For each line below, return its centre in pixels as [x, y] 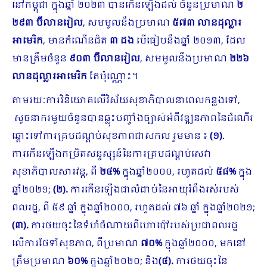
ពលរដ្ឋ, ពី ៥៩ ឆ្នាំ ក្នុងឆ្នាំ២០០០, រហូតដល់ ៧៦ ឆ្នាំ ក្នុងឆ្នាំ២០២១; [133, 208]
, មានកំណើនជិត [76, 41]
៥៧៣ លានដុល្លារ [207, 23]
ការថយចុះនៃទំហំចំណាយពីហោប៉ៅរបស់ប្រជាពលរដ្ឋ [134, 226]
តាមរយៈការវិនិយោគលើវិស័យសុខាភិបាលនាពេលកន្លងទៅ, [126, 101]
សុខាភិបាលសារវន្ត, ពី [56, 172]
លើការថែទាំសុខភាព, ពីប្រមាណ [76, 244]
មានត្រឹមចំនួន [41, 59]
